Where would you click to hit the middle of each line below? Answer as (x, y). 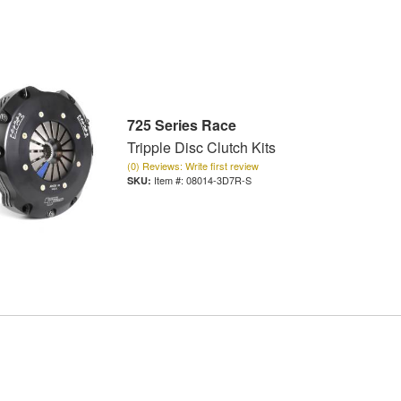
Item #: (170, 180)
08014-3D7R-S (218, 180)
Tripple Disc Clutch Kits (201, 148)
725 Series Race (181, 125)
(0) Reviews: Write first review (192, 166)
